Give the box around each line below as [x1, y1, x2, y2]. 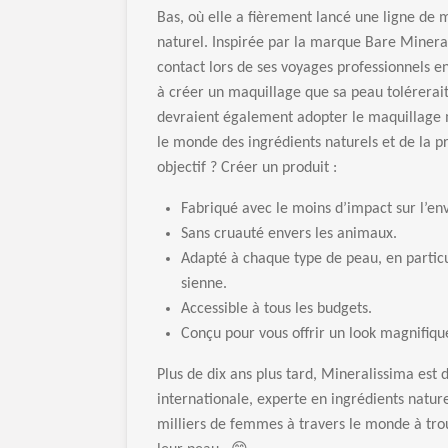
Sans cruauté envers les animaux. [181, 226, 397, 242]
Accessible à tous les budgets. [181, 301, 372, 317]
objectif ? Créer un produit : [157, 160, 337, 176]
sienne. [181, 276, 227, 292]
